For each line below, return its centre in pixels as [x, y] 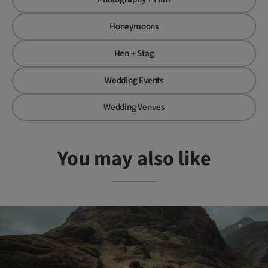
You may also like [134, 159]
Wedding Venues [134, 107]
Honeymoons [134, 26]
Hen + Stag [134, 53]
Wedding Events [134, 80]
